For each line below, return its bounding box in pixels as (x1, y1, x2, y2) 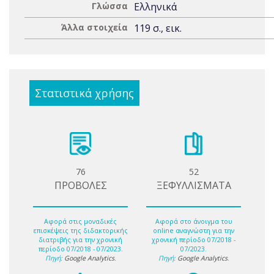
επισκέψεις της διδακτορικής (33, 226, 128, 235)
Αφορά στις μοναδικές (44, 217, 117, 226)
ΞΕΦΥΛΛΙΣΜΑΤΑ (156, 179, 231, 192)
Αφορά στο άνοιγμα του (155, 217, 232, 226)
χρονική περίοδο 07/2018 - (152, 235, 235, 245)
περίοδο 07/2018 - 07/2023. (38, 245, 123, 254)
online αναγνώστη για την (153, 226, 234, 235)
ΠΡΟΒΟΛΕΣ (54, 179, 107, 192)
